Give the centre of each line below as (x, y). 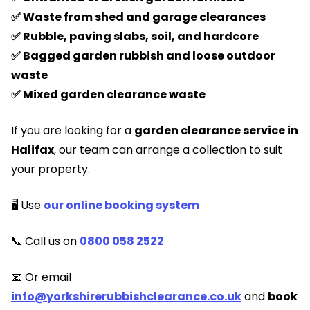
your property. (51, 169)
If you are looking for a (73, 130)
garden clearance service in (216, 130)
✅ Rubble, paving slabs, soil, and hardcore (135, 36)
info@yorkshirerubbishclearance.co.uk (126, 297)
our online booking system (121, 205)
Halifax (33, 150)
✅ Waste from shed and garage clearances (138, 17)
